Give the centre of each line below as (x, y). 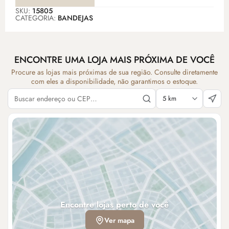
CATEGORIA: (37, 18)
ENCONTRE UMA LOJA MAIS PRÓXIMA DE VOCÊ (114, 60)
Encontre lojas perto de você (114, 205)
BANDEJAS (75, 18)
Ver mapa (119, 221)
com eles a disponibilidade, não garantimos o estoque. (114, 82)
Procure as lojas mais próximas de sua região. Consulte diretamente (114, 72)
